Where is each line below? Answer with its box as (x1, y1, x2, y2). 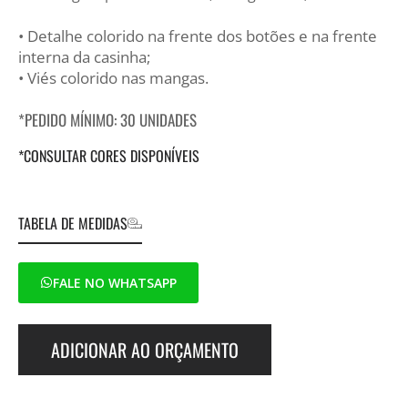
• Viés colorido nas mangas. (18, 66, 209, 88)
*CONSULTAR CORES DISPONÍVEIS (18, 144, 199, 167)
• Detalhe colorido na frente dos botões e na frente (18, 25, 377, 46)
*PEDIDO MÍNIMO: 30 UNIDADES (18, 107, 197, 131)
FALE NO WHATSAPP (53, 273, 177, 291)
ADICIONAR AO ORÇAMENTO (51, 336, 239, 364)
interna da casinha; (18, 46, 150, 67)
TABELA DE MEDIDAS (18, 211, 127, 234)
